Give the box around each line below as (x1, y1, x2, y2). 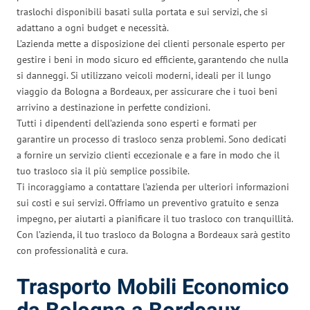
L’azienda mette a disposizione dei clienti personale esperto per (17, 37, 285, 50)
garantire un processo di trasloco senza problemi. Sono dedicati (17, 132, 286, 145)
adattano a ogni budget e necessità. (17, 21, 169, 34)
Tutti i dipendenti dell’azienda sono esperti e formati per (17, 116, 257, 129)
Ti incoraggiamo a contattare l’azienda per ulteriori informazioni (17, 180, 289, 193)
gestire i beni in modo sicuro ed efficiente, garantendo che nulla (17, 53, 289, 66)
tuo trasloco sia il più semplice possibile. (17, 164, 190, 177)
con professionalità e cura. (17, 244, 128, 257)
